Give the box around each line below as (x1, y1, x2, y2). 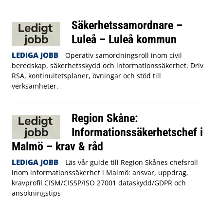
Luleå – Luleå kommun (71, 32, 177, 46)
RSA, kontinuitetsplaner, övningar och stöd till (12, 71, 161, 80)
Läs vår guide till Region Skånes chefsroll (65, 157, 198, 167)
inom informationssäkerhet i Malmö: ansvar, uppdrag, (12, 167, 188, 177)
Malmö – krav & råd (12, 139, 103, 153)
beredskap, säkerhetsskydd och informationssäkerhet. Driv (12, 60, 203, 70)
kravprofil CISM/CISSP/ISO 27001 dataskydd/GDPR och (12, 178, 186, 187)
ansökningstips (12, 188, 61, 198)
